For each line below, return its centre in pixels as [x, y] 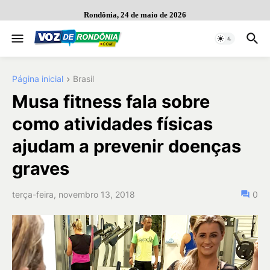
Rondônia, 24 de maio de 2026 [135, 15]
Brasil [83, 79]
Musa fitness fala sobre [111, 102]
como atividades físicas [112, 124]
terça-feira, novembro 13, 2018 [74, 195]
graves [41, 169]
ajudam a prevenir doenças [127, 146]
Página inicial [38, 79]
